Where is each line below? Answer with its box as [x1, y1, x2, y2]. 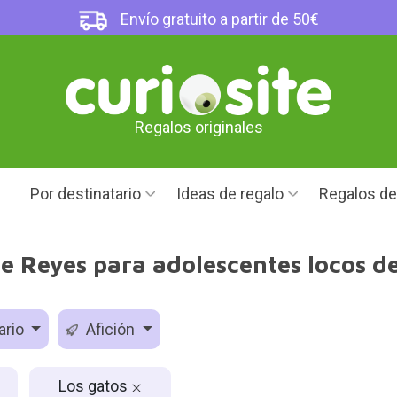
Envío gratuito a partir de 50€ [117, 10, 320, 28]
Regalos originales [134, 118, 263, 137]
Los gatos [58, 376, 131, 395]
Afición [82, 320, 139, 339]
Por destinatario [30, 184, 141, 203]
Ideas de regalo [176, 184, 284, 203]
